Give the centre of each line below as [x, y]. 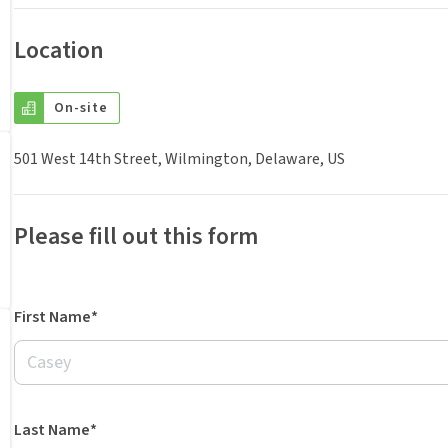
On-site [81, 108]
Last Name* [55, 430]
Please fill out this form [136, 236]
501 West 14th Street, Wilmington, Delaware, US [179, 159]
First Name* [56, 317]
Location [59, 50]
